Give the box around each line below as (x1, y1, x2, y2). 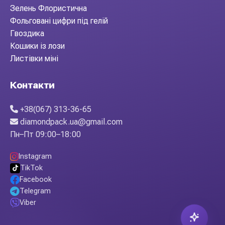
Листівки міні (10, 54, 58, 63)
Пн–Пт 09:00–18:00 (10, 130, 81, 139)
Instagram (19, 152, 52, 161)
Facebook (20, 175, 52, 184)
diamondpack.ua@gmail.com (18, 117, 123, 127)
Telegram (20, 187, 51, 195)
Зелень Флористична (10, 4, 87, 13)
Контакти (10, 79, 55, 91)
